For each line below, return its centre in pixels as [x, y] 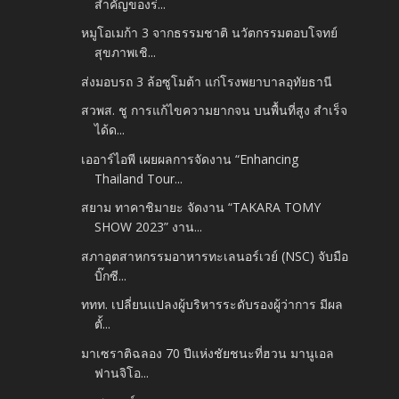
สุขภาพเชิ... [126, 53]
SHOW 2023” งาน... [149, 227]
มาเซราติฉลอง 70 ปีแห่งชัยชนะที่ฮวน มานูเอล [208, 353]
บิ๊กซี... [111, 275]
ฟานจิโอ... [122, 372]
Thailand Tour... [139, 178]
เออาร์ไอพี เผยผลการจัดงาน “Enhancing [190, 159]
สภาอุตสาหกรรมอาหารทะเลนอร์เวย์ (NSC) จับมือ [215, 256]
